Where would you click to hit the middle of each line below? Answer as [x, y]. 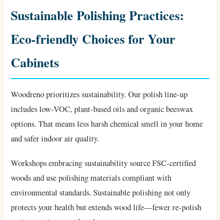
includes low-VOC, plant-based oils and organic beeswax [102, 109]
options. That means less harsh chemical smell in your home [107, 124]
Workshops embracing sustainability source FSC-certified [104, 163]
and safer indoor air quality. [55, 138]
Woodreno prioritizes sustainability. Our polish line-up [99, 94]
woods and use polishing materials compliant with [91, 178]
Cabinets [35, 62]
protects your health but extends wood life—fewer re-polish [106, 207]
